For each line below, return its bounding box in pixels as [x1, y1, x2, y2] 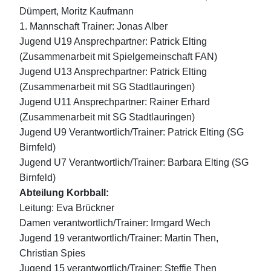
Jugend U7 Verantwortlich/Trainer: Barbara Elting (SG [19, 157, 249, 168]
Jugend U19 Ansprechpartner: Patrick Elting [19, 36, 207, 47]
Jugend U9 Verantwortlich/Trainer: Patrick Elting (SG [19, 127, 244, 138]
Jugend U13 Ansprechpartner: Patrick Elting [19, 67, 207, 77]
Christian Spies [19, 248, 85, 259]
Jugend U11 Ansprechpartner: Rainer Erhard [19, 97, 210, 108]
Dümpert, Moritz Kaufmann [19, 6, 134, 17]
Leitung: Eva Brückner [19, 203, 114, 214]
